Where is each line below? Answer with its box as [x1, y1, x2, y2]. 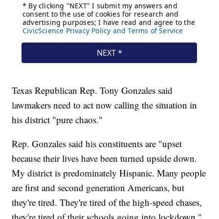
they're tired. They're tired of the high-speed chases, [12, 196, 202, 208]
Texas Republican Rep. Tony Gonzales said [12, 84, 173, 96]
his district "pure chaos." [12, 113, 103, 126]
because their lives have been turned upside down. [12, 152, 197, 164]
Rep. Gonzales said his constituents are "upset [12, 137, 182, 150]
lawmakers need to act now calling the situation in [12, 98, 197, 111]
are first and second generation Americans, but [12, 181, 185, 194]
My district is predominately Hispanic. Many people [12, 166, 206, 179]
